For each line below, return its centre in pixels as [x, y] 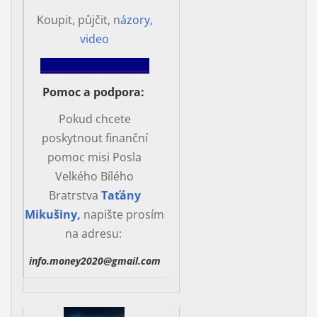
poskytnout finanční [94, 138]
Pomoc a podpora [91, 92]
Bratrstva [75, 195]
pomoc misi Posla [95, 157]
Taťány [121, 195]
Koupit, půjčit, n [78, 19]
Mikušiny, [53, 214]
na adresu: [94, 233]
